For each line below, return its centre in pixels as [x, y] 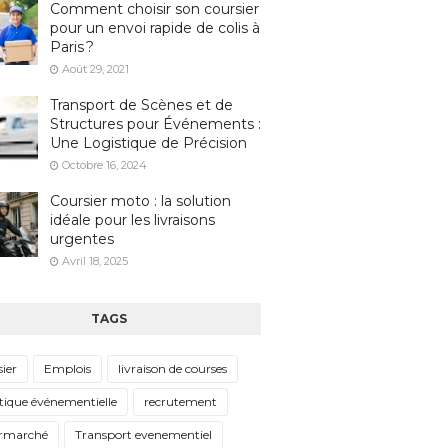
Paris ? [71, 47]
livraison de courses [172, 368]
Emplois [67, 368]
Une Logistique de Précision [148, 143]
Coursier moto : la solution [140, 201]
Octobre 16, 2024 [104, 165]
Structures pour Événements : [155, 124]
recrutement [180, 401]
